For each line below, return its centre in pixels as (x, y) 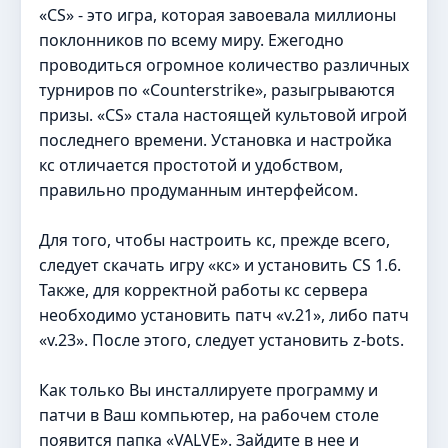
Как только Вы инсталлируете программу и (208, 389)
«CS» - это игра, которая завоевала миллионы (217, 14)
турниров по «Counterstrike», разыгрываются (217, 89)
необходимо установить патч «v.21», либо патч (224, 314)
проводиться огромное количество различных (224, 64)
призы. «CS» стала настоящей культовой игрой (223, 114)
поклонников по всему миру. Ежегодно (191, 39)
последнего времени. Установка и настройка (215, 139)
